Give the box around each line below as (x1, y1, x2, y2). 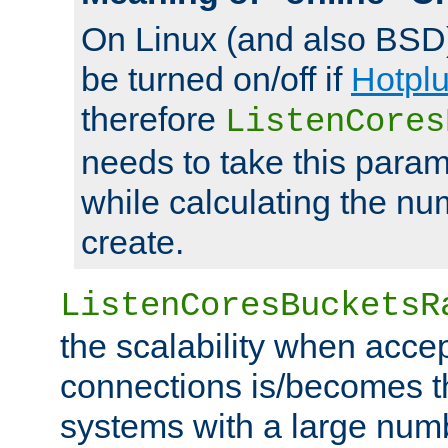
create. (81, 222, 184, 261)
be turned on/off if (81, 59, 351, 98)
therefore (81, 99, 225, 138)
